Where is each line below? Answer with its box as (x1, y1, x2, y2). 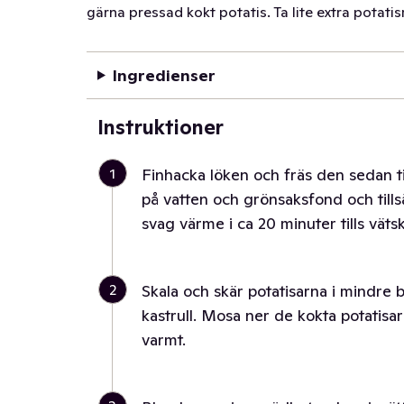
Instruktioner (97, 115, 224, 140)
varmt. (142, 329, 186, 350)
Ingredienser (112, 65, 216, 86)
